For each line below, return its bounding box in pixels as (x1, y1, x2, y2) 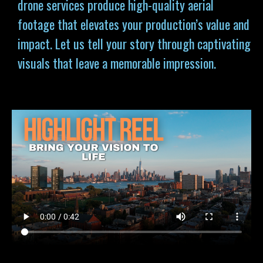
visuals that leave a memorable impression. (18, 53, 216, 72)
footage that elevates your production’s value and (18, 15, 249, 33)
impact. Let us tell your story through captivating (18, 34, 251, 53)
